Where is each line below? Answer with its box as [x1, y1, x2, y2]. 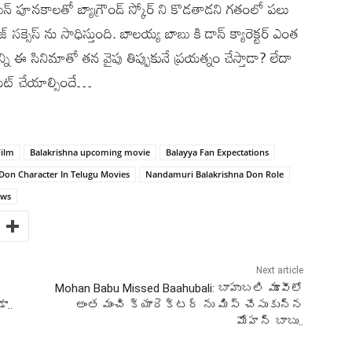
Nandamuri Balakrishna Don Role [145, 167, 284, 180]
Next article [255, 264, 303, 276]
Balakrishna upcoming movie [30, 145, 150, 158]
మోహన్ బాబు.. [236, 313, 303, 328]
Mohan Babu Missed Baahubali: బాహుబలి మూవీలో [54, 280, 303, 295]
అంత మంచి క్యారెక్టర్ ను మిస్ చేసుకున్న [75, 297, 303, 312]
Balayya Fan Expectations [166, 145, 269, 158]
